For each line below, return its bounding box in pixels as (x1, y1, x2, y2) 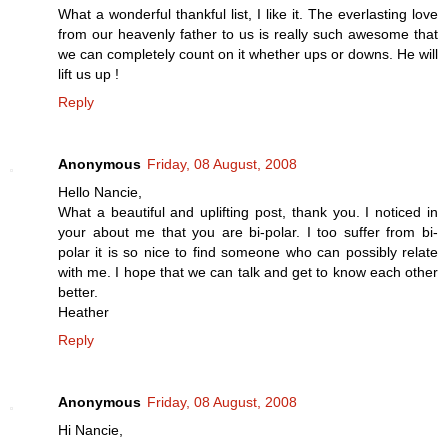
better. (58, 283, 98, 300)
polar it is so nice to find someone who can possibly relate (58, 243, 438, 260)
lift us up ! (58, 65, 119, 82)
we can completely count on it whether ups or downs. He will (58, 45, 438, 62)
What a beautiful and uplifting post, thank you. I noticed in (58, 203, 438, 220)
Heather (58, 303, 109, 320)
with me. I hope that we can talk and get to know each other (58, 263, 438, 280)
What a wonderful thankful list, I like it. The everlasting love (58, 5, 438, 22)
